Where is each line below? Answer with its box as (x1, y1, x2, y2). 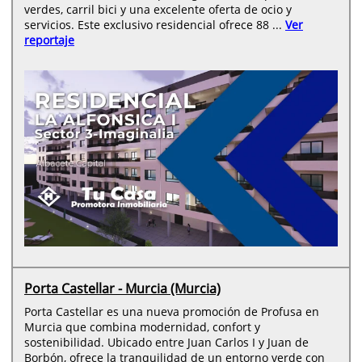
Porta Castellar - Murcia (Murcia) (24, 279, 221, 297)
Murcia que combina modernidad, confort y (24, 318, 260, 335)
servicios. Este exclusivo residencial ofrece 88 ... (24, 16, 285, 32)
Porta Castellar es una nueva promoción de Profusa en (24, 303, 319, 319)
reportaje (24, 32, 74, 48)
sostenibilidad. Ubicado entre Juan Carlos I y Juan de (24, 334, 309, 350)
